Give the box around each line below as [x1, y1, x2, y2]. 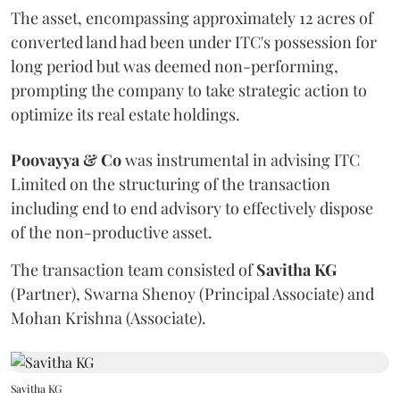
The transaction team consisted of [11, 258, 256, 280]
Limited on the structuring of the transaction [11, 172, 330, 195]
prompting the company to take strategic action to [11, 79, 367, 101]
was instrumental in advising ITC [121, 148, 360, 171]
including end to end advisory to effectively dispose [11, 196, 373, 219]
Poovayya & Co [11, 148, 121, 171]
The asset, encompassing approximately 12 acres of [11, 6, 373, 29]
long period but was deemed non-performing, [11, 54, 338, 77]
